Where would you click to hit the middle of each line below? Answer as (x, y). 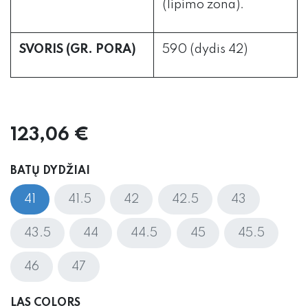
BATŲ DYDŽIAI (50, 172)
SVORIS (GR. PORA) (78, 50)
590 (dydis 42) (205, 50)
